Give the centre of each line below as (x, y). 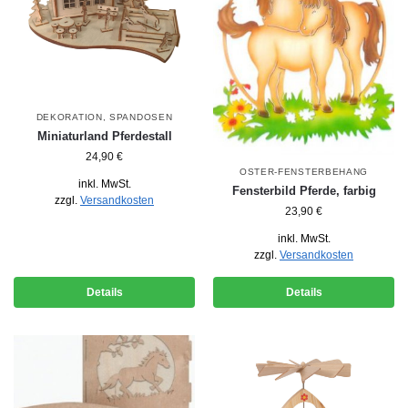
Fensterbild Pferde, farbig (304, 190)
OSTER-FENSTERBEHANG (304, 171)
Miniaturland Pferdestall (104, 136)
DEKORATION (69, 117)
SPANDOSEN (141, 117)
